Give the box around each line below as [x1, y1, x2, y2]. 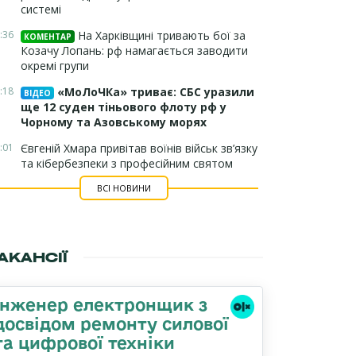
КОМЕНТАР [24, 31, 72, 42]
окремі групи [21, 58, 89, 73]
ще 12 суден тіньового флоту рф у [21, 99, 226, 114]
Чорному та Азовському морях [21, 114, 207, 130]
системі [21, 2, 61, 17]
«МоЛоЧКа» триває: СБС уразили [54, 84, 254, 99]
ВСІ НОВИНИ [96, 182, 151, 194]
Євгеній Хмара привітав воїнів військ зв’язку [21, 141, 257, 156]
